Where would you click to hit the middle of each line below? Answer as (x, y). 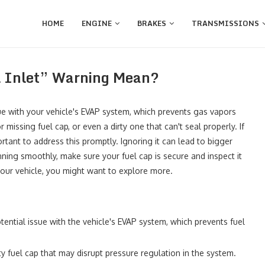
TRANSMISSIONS (225, 23)
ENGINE (97, 23)
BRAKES (152, 23)
